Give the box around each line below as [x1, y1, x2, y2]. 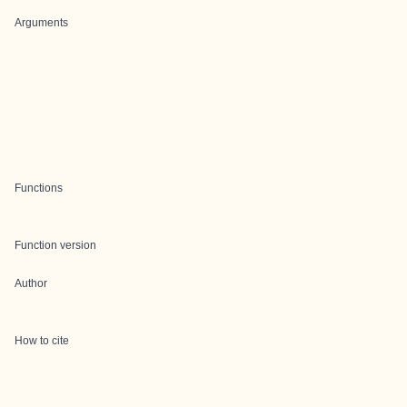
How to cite [15, 334, 69, 347]
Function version [15, 239, 96, 252]
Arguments [15, 16, 68, 29]
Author [15, 277, 47, 290]
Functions [15, 182, 63, 194]
